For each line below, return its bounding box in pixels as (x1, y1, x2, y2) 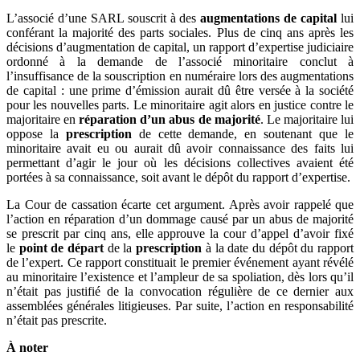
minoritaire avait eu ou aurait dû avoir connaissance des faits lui (6, 141, 354, 156)
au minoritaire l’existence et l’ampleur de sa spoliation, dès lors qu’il (6, 270, 354, 284)
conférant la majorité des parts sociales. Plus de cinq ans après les (6, 26, 354, 40)
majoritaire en (6, 112, 80, 127)
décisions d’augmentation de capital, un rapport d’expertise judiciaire (6, 40, 354, 55)
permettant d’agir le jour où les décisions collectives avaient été (6, 156, 354, 170)
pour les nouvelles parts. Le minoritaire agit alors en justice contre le (6, 98, 354, 112)
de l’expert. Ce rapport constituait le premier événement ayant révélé (6, 256, 354, 270)
